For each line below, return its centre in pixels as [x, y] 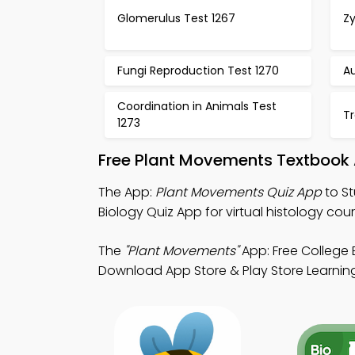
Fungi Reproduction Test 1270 [198, 71]
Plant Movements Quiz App [239, 192]
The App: [127, 192]
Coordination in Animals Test [197, 106]
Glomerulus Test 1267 [176, 18]
